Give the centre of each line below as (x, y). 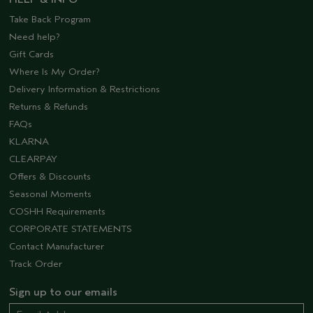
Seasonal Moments (50, 194)
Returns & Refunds (49, 107)
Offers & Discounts (50, 177)
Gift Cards (31, 54)
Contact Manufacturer (57, 247)
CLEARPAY (33, 159)
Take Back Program (50, 20)
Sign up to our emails (63, 292)
